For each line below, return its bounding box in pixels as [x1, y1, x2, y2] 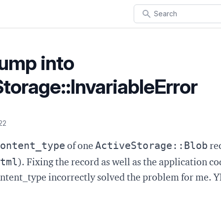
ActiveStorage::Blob [95, 140, 208, 151]
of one [65, 142, 95, 151]
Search [133, 5, 159, 15]
